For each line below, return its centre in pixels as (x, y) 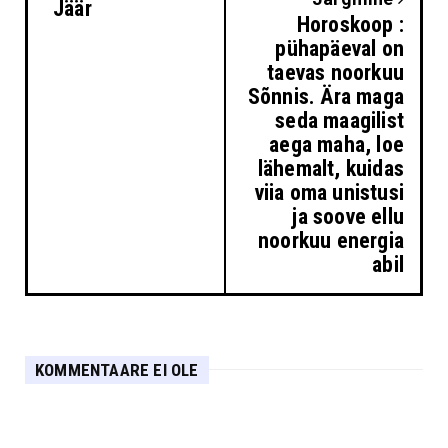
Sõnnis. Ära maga (325, 96)
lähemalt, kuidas (330, 168)
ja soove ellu (347, 216)
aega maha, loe (336, 144)
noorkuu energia (331, 240)
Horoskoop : (350, 24)
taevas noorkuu (335, 72)
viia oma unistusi (329, 192)
